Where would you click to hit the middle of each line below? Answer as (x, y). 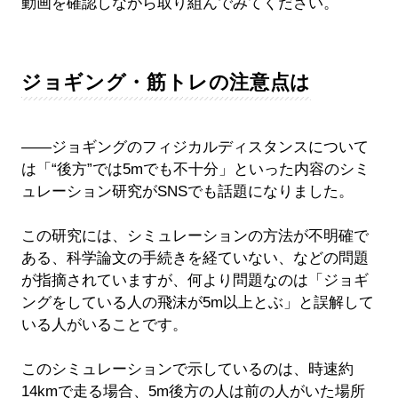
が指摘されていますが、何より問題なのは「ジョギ (195, 281)
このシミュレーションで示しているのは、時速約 (187, 370)
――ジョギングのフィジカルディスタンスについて (195, 147)
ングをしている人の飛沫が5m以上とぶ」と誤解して (197, 303)
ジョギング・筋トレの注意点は (166, 83)
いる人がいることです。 (104, 325)
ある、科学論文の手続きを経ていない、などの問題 (195, 259)
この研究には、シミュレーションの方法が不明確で (195, 236)
